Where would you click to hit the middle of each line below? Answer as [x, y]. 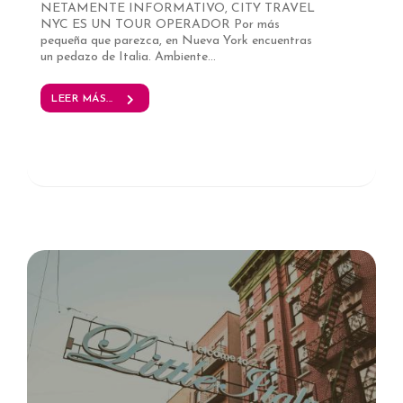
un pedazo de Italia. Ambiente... [128, 58]
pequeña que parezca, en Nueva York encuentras [176, 41]
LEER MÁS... [82, 99]
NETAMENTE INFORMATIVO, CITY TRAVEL [178, 9]
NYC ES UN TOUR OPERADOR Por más [160, 25]
